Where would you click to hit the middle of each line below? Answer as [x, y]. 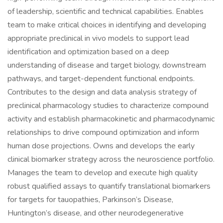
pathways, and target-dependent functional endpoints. [101, 79]
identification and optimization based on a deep [88, 52]
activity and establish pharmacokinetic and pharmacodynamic [111, 119]
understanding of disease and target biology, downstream [107, 65]
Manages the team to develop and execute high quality [103, 173]
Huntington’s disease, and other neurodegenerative [96, 213]
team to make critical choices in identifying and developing [107, 25]
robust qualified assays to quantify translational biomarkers [109, 186]
